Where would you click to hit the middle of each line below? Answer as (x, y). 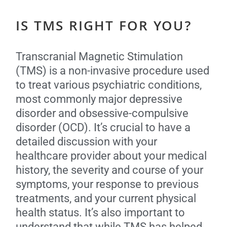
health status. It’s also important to (100, 212)
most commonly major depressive (99, 99)
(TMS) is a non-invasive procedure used (112, 70)
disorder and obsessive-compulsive (102, 113)
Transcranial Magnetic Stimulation (99, 56)
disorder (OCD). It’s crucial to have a (103, 127)
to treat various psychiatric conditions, (109, 85)
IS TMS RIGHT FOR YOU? (104, 27)
